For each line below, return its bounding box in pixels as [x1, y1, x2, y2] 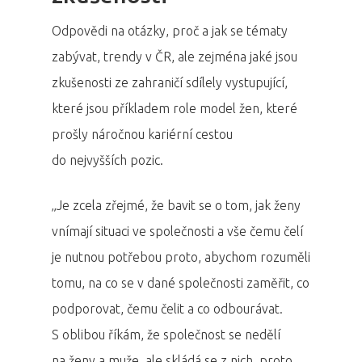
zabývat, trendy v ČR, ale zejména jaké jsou [52, 49, 297, 64]
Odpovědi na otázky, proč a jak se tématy [52, 23, 288, 38]
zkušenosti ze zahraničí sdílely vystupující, [52, 75, 288, 90]
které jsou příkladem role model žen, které [52, 101, 297, 116]
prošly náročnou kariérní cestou [52, 127, 233, 141]
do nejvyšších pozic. [52, 153, 163, 167]
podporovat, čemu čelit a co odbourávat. [52, 301, 283, 316]
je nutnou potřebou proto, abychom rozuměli [52, 250, 310, 264]
